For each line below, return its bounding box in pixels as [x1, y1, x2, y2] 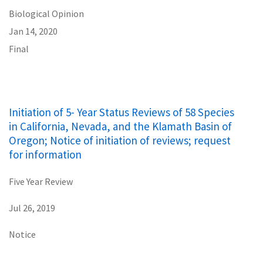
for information [9, 147, 82, 161]
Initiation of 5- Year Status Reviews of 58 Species [9, 104, 234, 119]
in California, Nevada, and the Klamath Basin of [9, 119, 232, 133]
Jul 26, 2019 [9, 201, 55, 214]
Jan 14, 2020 [9, 25, 58, 37]
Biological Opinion [9, 7, 84, 19]
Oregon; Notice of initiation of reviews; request [9, 133, 231, 147]
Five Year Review [9, 175, 73, 187]
